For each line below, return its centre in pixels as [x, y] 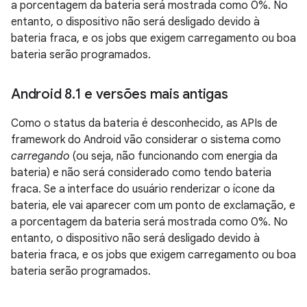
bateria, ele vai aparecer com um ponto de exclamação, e [153, 206]
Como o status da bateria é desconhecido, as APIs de [144, 123]
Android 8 [41, 94]
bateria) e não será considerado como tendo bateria [141, 173]
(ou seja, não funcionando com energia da [173, 156]
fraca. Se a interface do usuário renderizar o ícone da [143, 189]
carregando [40, 156]
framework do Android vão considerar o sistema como [146, 140]
